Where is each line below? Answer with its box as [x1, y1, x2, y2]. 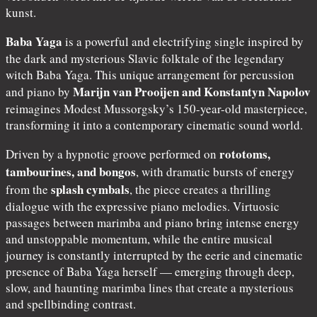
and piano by [6, 83, 73, 100]
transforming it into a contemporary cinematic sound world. [6, 116, 303, 133]
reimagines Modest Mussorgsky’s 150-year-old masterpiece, [6, 100, 307, 117]
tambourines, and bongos [6, 162, 136, 180]
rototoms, [219, 144, 270, 163]
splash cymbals [51, 180, 129, 198]
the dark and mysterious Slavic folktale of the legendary [6, 50, 284, 67]
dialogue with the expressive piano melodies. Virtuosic [6, 197, 279, 214]
